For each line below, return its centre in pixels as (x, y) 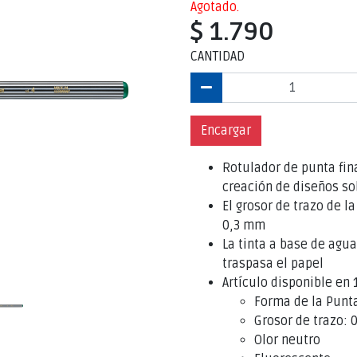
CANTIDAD (218, 57)
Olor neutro (287, 340)
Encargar (226, 131)
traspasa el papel (273, 264)
